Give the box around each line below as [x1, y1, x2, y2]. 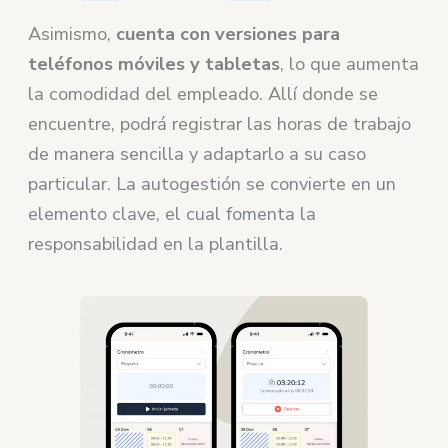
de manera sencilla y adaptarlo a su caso [28, 142, 367, 167]
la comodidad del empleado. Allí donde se [28, 82, 379, 107]
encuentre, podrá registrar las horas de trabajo [28, 112, 412, 137]
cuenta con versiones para [116, 22, 341, 47]
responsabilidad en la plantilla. [28, 232, 284, 257]
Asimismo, [28, 22, 117, 47]
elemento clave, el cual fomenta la [28, 202, 317, 227]
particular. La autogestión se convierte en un [28, 172, 397, 197]
